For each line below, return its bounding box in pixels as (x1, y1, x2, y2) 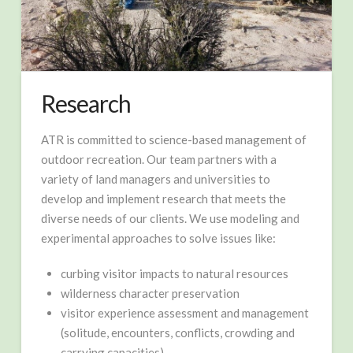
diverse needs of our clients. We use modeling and (40, 211, 299, 226)
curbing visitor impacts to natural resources (60, 266, 288, 281)
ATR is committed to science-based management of (40, 132, 307, 147)
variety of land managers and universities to (40, 172, 270, 187)
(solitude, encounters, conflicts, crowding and (60, 325, 295, 340)
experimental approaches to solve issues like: (40, 231, 276, 246)
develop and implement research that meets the (40, 191, 286, 206)
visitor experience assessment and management (60, 305, 309, 320)
